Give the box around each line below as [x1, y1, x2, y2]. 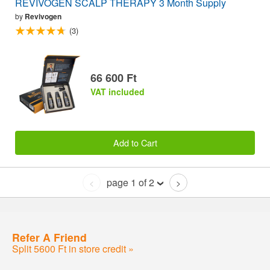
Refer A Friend [12, 229, 87, 245]
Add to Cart [113, 136, 157, 149]
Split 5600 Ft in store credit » [12, 241, 134, 256]
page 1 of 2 [107, 175, 154, 190]
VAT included [90, 86, 145, 98]
